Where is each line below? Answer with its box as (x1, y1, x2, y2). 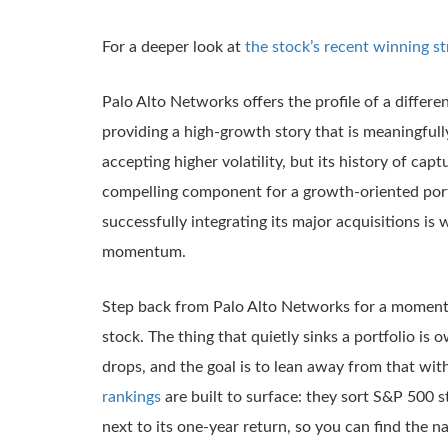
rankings (102, 388, 161, 405)
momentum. (102, 243, 186, 260)
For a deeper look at (102, 38, 245, 55)
